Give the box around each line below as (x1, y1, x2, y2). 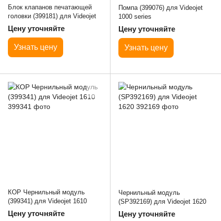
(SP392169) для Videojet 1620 (118, 198, 206, 206)
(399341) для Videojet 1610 (8, 197, 87, 205)
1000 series (118, 13, 151, 20)
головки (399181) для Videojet (8, 12, 96, 20)
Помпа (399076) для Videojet (118, 4, 203, 11)
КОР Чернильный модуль (8, 188, 85, 196)
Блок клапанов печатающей (8, 3, 92, 11)
